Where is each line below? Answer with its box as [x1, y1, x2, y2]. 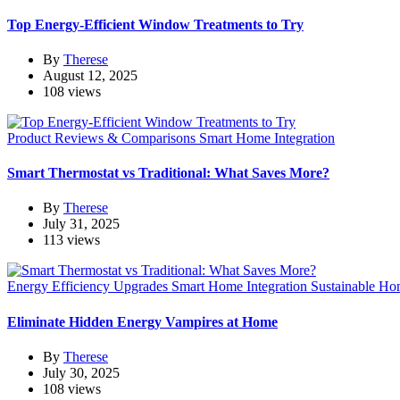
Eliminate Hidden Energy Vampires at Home [7, 313, 278, 329]
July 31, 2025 [43, 216, 120, 232]
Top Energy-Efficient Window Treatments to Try [7, 16, 304, 32]
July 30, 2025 [43, 364, 120, 380]
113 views [43, 232, 100, 248]
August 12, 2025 [43, 67, 137, 83]
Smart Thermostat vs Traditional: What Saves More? [7, 165, 329, 181]
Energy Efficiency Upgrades [7, 279, 171, 295]
